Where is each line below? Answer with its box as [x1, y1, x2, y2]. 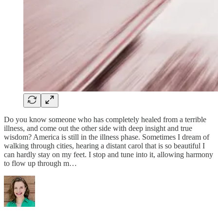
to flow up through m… [4, 159, 77, 167]
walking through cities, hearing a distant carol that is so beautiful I [4, 141, 205, 150]
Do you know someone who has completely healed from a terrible [4, 115, 206, 124]
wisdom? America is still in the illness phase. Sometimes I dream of [4, 132, 209, 141]
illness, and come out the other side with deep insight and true [4, 124, 192, 132]
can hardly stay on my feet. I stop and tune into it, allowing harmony [4, 150, 213, 159]
